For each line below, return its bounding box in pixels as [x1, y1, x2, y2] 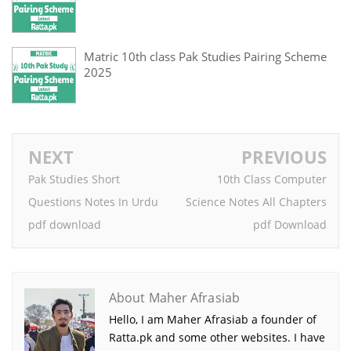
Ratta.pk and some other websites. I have [109, 329, 325, 345]
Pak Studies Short [28, 172, 120, 187]
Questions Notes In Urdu [28, 194, 158, 210]
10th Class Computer [217, 172, 327, 187]
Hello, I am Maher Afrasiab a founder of [109, 311, 317, 327]
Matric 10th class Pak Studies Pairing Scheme [84, 48, 327, 64]
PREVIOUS [241, 145, 327, 169]
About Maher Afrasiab [109, 288, 240, 306]
